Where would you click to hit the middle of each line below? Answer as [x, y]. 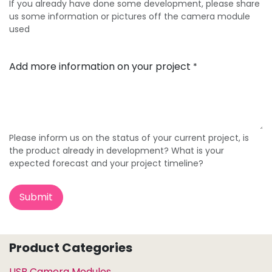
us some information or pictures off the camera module [130, 16]
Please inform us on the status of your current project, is [129, 138]
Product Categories [71, 247]
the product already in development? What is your [117, 150]
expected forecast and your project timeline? [106, 163]
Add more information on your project [100, 66]
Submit [36, 197]
